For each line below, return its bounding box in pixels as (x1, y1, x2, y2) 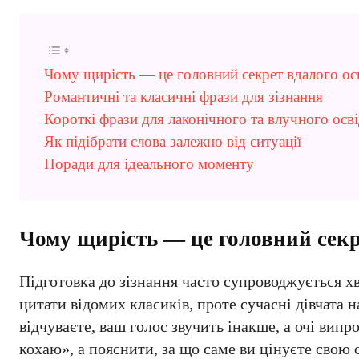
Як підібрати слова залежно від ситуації (44, 133, 301, 150)
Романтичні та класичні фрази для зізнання (44, 88, 323, 105)
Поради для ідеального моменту (44, 155, 254, 172)
